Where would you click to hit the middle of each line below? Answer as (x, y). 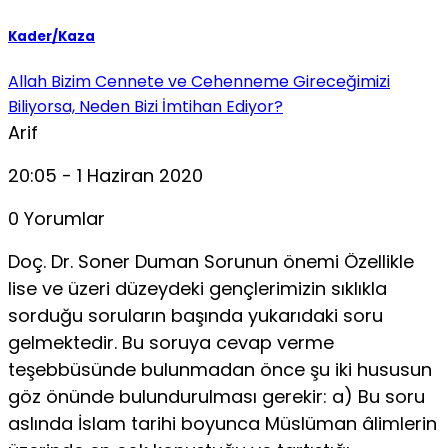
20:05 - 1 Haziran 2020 (105, 176)
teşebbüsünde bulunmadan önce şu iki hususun (220, 370)
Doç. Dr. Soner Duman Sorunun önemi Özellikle (211, 262)
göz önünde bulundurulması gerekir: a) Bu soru (216, 397)
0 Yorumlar (56, 219)
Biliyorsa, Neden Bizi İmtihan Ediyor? (145, 107)
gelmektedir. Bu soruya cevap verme (171, 343)
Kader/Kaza (51, 37)
